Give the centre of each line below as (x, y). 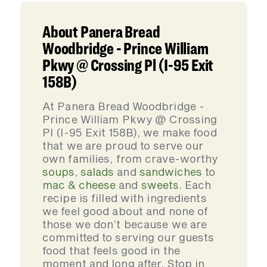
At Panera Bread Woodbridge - (124, 106)
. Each (195, 185)
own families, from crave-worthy (130, 159)
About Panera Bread (101, 32)
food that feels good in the (111, 250)
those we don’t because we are (125, 224)
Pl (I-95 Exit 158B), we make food (130, 132)
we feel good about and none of (125, 211)
